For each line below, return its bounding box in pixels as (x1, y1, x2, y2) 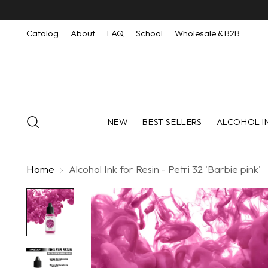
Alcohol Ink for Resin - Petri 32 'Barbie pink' (69, 163, 261, 175)
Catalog (26, 28, 59, 39)
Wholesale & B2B (175, 28, 240, 39)
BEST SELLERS (142, 116, 202, 127)
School (136, 28, 163, 39)
